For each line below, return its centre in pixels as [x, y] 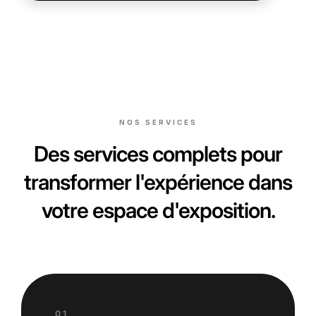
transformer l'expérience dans [158, 182]
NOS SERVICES [158, 122]
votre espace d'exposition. [158, 210]
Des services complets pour [158, 153]
